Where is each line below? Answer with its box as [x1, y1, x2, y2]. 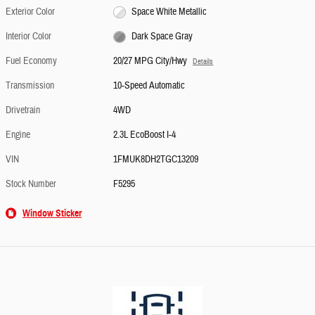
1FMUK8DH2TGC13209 [113, 153, 199, 167]
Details [193, 57, 214, 67]
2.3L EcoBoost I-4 [113, 129, 176, 142]
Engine [6, 129, 30, 142]
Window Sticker [22, 207, 82, 220]
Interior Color [6, 30, 51, 44]
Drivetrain [6, 104, 40, 117]
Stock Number [6, 178, 56, 191]
